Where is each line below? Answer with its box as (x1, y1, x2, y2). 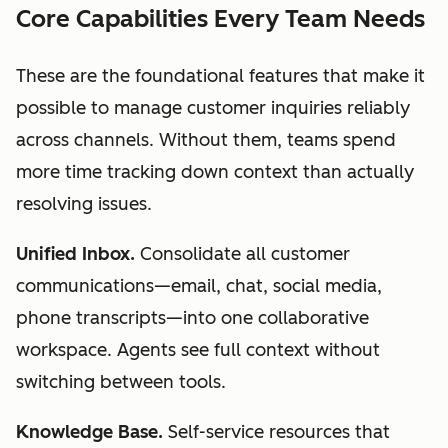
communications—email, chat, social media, (16, 274, 382, 297)
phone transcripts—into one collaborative (16, 306, 369, 329)
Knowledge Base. (16, 420, 163, 443)
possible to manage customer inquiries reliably (16, 96, 410, 119)
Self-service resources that (163, 420, 390, 443)
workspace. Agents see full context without (16, 338, 380, 361)
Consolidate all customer (140, 242, 350, 265)
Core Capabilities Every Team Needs (16, 3, 425, 33)
